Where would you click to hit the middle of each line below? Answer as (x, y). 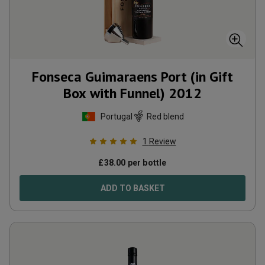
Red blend (165, 116)
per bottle (146, 163)
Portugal (116, 116)
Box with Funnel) (114, 93)
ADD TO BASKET (132, 188)
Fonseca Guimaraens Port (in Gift (132, 77)
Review (162, 141)
